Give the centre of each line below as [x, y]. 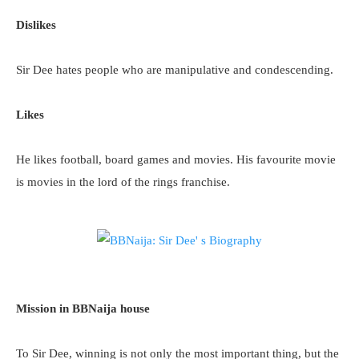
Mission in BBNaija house [83, 309]
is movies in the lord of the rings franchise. [123, 182]
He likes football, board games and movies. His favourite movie [176, 159]
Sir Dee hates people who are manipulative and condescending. [175, 70]
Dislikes [36, 25]
